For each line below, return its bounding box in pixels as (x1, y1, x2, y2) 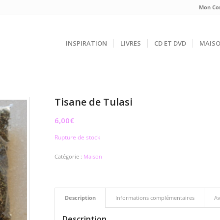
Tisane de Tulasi (54, 95, 133, 109)
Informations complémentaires (115, 194, 194, 202)
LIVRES (120, 39, 141, 48)
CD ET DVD (154, 39, 186, 48)
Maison (83, 153, 102, 161)
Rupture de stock (54, 133, 100, 142)
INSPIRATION (66, 39, 107, 48)
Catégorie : (54, 153, 83, 161)
